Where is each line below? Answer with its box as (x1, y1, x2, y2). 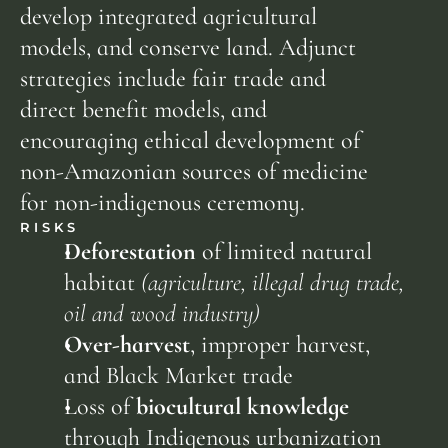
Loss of (64, 392, 137, 421)
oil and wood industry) (64, 299, 261, 328)
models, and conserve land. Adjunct (20, 33, 356, 62)
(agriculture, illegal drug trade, (141, 268, 405, 297)
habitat (64, 268, 142, 297)
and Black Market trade (64, 361, 294, 390)
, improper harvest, (190, 330, 371, 359)
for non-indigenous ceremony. (20, 188, 305, 217)
